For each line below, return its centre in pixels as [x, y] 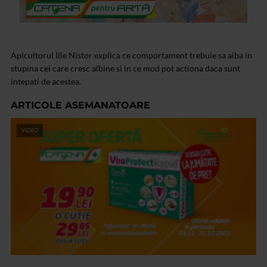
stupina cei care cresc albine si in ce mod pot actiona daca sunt [125, 69]
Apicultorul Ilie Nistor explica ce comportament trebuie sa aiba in [131, 55]
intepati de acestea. [46, 82]
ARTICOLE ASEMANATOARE [80, 105]
